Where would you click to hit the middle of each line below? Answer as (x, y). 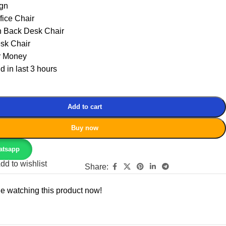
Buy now (85, 128)
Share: (97, 166)
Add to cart (85, 106)
